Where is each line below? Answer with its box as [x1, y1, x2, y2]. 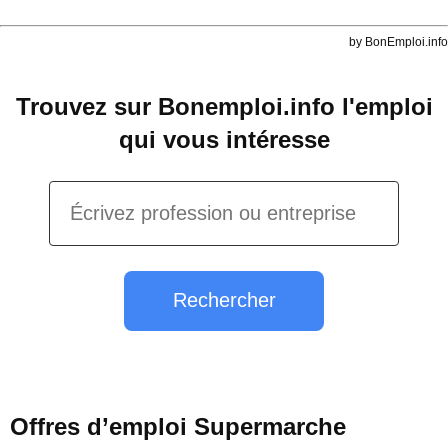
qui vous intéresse [118, 125, 330, 153]
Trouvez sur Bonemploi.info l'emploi [15, 92, 433, 120]
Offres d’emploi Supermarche [10, 413, 346, 441]
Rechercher [172, 289, 276, 312]
